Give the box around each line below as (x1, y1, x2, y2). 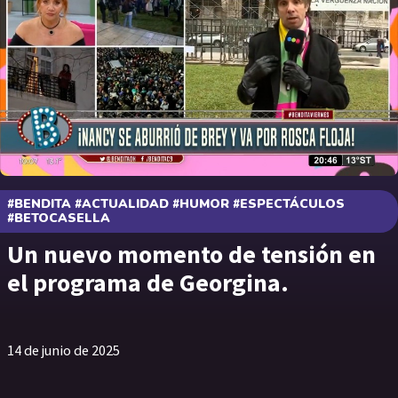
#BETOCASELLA (7, 210, 110, 227)
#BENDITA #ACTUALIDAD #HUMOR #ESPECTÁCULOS (7, 195, 345, 212)
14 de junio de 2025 (7, 341, 120, 360)
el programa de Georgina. (7, 267, 289, 298)
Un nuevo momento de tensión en (7, 238, 376, 270)
